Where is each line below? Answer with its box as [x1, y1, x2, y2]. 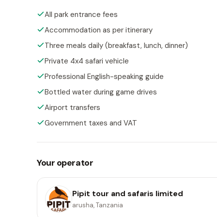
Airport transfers [45, 102, 100, 112]
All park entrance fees [45, 9, 118, 19]
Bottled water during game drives [45, 87, 157, 97]
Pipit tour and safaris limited [72, 188, 183, 199]
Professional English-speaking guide [45, 71, 164, 81]
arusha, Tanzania [72, 201, 123, 210]
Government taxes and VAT [45, 118, 137, 128]
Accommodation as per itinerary [45, 25, 153, 35]
